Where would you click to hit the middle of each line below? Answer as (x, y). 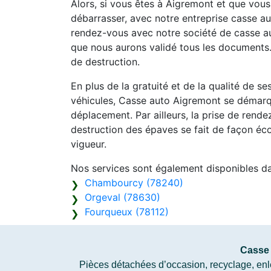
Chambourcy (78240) (134, 183)
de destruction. (105, 62)
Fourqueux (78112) (127, 212)
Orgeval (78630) (122, 197)
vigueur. (89, 144)
